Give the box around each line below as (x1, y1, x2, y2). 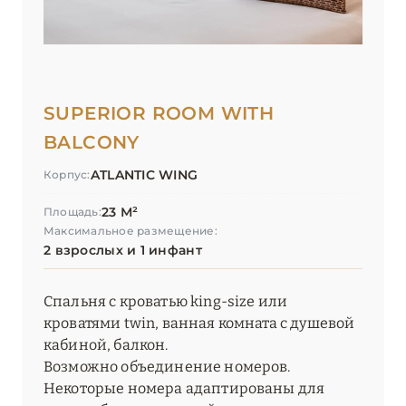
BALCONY (43, 131, 140, 154)
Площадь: (43, 205, 101, 219)
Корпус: (43, 168, 91, 182)
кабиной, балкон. (43, 336, 169, 354)
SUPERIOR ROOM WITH (43, 102, 275, 125)
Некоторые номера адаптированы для (43, 380, 325, 398)
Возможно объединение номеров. (43, 358, 291, 376)
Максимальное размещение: (43, 224, 217, 238)
